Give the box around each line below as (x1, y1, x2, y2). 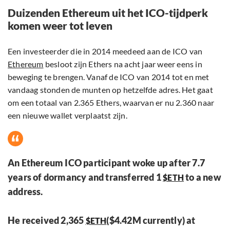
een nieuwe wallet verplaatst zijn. (8, 110, 127, 121)
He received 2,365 (8, 215, 86, 226)
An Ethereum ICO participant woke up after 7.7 (8, 157, 205, 169)
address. (8, 186, 43, 198)
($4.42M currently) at (106, 215, 196, 226)
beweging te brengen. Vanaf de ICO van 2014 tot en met (8, 72, 209, 82)
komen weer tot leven (8, 19, 112, 32)
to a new (184, 171, 221, 183)
